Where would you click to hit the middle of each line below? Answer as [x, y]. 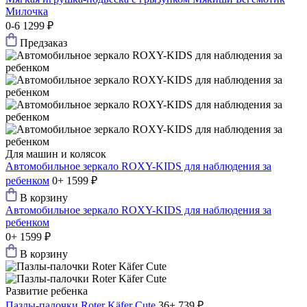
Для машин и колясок [56, 154]
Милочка [27, 12]
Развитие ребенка [47, 291]
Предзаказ [44, 43]
